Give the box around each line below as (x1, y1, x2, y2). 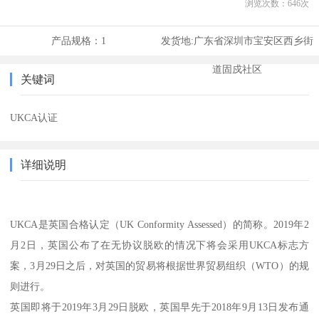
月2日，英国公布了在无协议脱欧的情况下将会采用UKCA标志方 (10, 239, 309, 251)
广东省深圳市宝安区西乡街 (193, 35, 313, 47)
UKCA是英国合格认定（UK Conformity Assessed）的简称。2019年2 (10, 219, 309, 231)
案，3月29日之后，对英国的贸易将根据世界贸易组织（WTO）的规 (10, 260, 309, 272)
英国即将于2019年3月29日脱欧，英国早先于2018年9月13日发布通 (10, 301, 309, 313)
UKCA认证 (10, 112, 58, 124)
